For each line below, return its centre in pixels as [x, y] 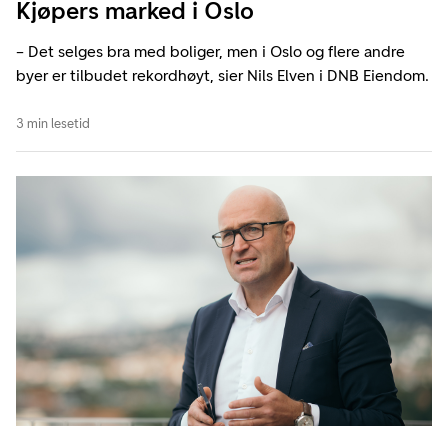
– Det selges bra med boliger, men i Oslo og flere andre [210, 52]
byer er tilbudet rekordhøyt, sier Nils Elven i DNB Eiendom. [222, 76]
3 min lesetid [53, 124]
